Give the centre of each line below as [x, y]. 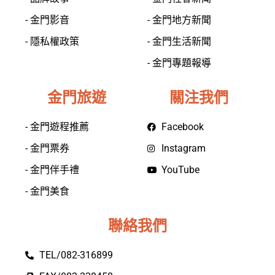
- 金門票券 [47, 148]
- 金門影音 [47, 20]
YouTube [180, 169]
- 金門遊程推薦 [57, 126]
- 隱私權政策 [52, 41]
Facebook [182, 126]
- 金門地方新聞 [179, 20]
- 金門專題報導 [179, 63]
